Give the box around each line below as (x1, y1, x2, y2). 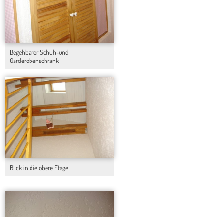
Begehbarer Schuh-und (10, 47, 69, 56)
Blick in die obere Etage (10, 163, 68, 172)
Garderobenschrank (10, 56, 59, 64)
